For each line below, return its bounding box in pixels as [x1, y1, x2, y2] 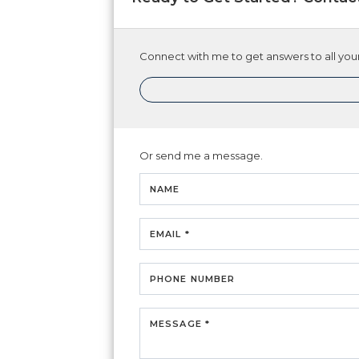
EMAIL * [150, 228, 190, 240]
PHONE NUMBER [150, 272, 236, 284]
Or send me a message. [139, 148, 263, 162]
